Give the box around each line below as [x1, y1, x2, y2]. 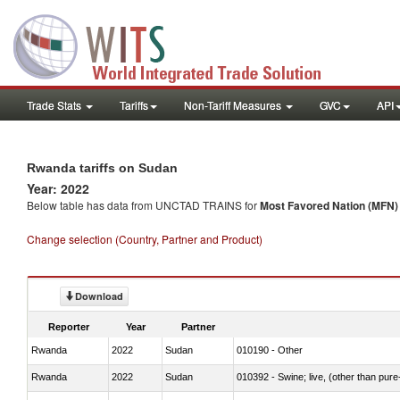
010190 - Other [237, 344, 303, 355]
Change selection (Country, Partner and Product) [27, 231, 262, 246]
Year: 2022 [27, 179, 89, 197]
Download [75, 289, 123, 303]
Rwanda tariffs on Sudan [27, 161, 178, 175]
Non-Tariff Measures [184, 97, 284, 112]
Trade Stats [27, 97, 84, 112]
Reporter [48, 321, 89, 332]
